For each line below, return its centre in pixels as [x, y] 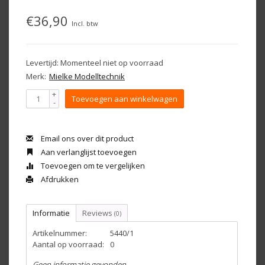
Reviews [98, 213]
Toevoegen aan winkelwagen [125, 99]
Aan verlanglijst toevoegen [88, 152]
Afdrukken [59, 179]
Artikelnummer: [60, 233]
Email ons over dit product [86, 138]
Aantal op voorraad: [68, 244]
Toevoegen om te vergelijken [92, 166]
